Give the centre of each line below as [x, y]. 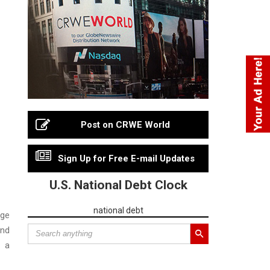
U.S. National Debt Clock [118, 185]
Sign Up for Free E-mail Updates [126, 158]
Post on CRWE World [125, 124]
